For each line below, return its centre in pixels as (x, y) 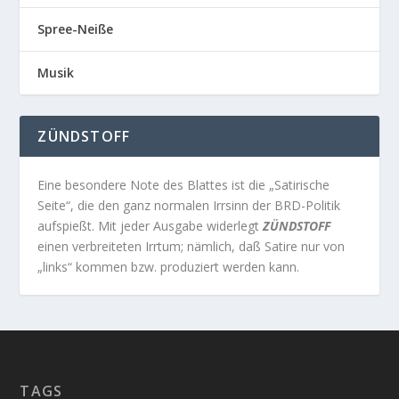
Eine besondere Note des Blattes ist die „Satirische (184, 185)
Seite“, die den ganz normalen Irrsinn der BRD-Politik (189, 206)
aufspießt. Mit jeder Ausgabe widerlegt (151, 226)
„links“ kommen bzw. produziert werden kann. (169, 267)
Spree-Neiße (76, 29)
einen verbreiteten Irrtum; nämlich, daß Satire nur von (191, 247)
